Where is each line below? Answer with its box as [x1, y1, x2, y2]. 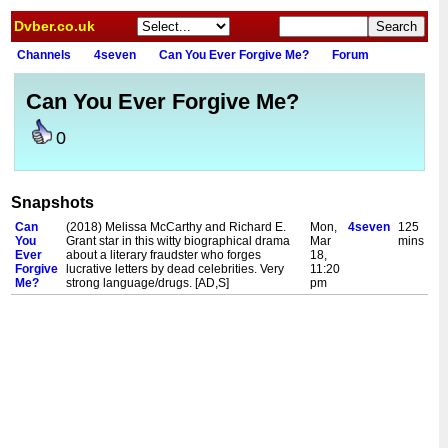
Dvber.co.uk [14, 18, 95, 34]
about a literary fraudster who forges [66, 248, 261, 262]
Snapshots [11, 194, 94, 211]
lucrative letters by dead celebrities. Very [66, 262, 284, 276]
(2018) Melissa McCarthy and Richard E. [66, 220, 286, 234]
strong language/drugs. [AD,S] [66, 276, 229, 290]
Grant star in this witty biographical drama [66, 234, 290, 248]
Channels [17, 48, 71, 62]
